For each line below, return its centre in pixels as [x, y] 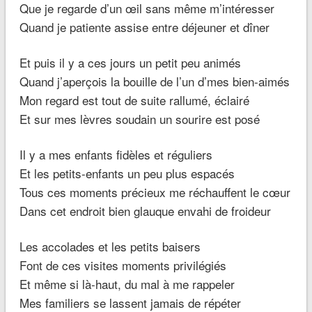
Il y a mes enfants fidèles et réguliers [116, 155]
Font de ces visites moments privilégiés [123, 265]
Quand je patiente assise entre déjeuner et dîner [144, 27]
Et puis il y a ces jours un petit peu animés [130, 63]
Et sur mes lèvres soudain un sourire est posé [139, 119]
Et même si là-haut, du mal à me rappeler [127, 284]
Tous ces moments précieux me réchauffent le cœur [155, 192]
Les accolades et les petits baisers [110, 247]
